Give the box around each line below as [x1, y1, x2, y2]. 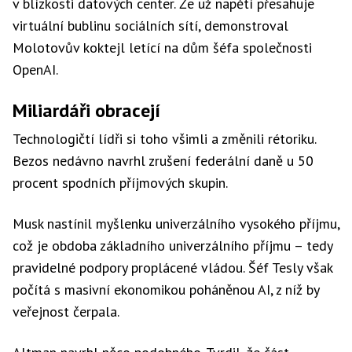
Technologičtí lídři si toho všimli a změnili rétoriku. [13, 130, 316, 148]
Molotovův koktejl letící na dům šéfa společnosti [13, 38, 312, 57]
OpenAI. [13, 60, 58, 79]
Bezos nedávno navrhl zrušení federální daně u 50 [13, 152, 313, 170]
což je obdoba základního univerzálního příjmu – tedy [13, 236, 332, 255]
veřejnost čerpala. [13, 302, 119, 321]
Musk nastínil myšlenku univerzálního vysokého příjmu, [13, 214, 339, 233]
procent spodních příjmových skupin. [13, 174, 228, 192]
